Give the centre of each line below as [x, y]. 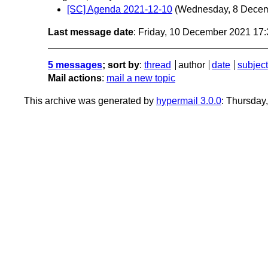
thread [158, 65]
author [191, 65]
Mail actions [75, 78]
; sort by [121, 65]
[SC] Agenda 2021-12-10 [120, 10]
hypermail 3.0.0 [189, 101]
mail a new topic [141, 78]
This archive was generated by [90, 101]
